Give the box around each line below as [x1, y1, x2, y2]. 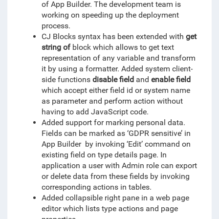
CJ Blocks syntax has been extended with [41, 32, 186, 41]
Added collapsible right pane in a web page [41, 193, 189, 202]
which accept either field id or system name [41, 86, 190, 95]
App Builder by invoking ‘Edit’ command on [41, 139, 191, 149]
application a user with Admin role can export [41, 161, 197, 170]
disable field [92, 75, 134, 84]
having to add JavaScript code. [41, 107, 149, 116]
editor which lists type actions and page [41, 204, 178, 213]
